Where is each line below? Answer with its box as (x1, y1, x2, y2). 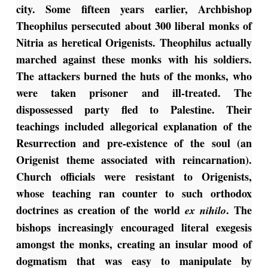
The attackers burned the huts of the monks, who (16, 68, 252, 84)
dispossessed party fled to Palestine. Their (16, 102, 252, 118)
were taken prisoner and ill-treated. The (16, 85, 252, 101)
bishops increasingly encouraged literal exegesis (16, 220, 252, 236)
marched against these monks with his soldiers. (16, 51, 252, 68)
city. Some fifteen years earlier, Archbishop (16, 1, 252, 17)
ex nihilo (184, 203, 226, 218)
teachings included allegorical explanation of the (16, 118, 252, 135)
